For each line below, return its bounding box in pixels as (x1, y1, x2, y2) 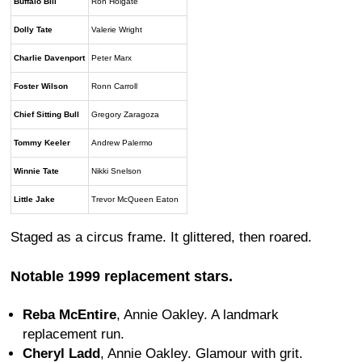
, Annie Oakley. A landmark (116, 307, 279, 323)
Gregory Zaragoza (91, 110, 160, 120)
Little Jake (14, 195, 56, 204)
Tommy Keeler (14, 138, 71, 148)
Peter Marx (91, 53, 133, 63)
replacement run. (23, 326, 124, 343)
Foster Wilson (14, 82, 69, 91)
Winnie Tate (14, 166, 60, 176)
